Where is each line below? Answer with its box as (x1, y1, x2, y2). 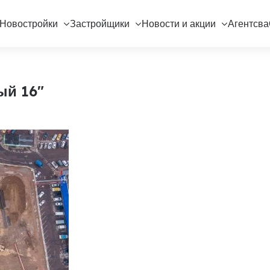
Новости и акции (141, 17, 216, 30)
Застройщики (69, 17, 130, 30)
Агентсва (227, 17, 269, 30)
